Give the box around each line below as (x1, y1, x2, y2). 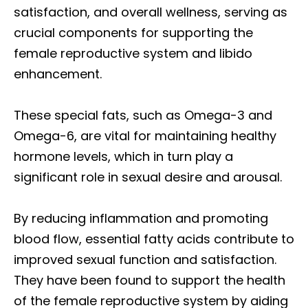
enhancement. (14, 65, 102, 82)
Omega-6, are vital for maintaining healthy (14, 127, 276, 144)
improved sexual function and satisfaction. (14, 251, 276, 268)
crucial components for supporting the (14, 24, 253, 41)
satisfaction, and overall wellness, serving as (14, 3, 287, 21)
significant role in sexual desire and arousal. (14, 168, 282, 186)
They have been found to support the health (14, 272, 285, 289)
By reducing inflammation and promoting (14, 210, 268, 227)
